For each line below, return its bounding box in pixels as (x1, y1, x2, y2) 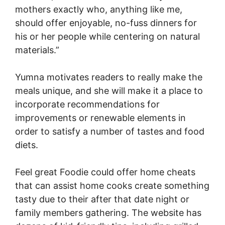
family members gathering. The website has (15, 207, 201, 218)
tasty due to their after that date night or (15, 194, 189, 204)
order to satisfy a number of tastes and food (15, 126, 204, 137)
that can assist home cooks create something (15, 180, 209, 191)
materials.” (15, 45, 59, 55)
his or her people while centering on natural (15, 31, 200, 42)
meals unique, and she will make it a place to (15, 85, 203, 96)
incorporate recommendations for (15, 99, 160, 109)
